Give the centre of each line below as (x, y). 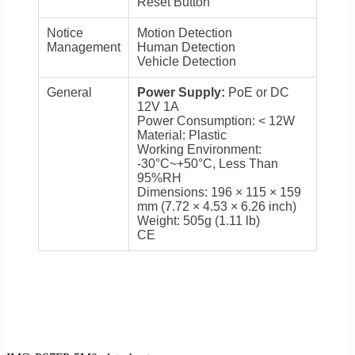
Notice (65, 33)
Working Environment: (199, 150)
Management (84, 48)
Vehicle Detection (187, 62)
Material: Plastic (182, 136)
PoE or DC (257, 93)
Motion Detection (185, 33)
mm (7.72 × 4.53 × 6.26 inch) (217, 207)
